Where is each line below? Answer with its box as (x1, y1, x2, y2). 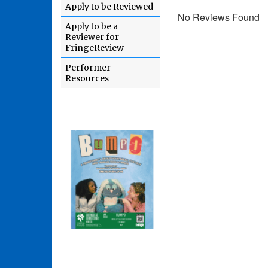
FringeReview (65, 42, 124, 53)
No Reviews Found (178, 10, 260, 24)
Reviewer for (65, 32, 119, 42)
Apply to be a (65, 21, 118, 32)
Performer (65, 62, 111, 73)
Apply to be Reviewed (65, 1, 153, 12)
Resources (65, 73, 109, 84)
